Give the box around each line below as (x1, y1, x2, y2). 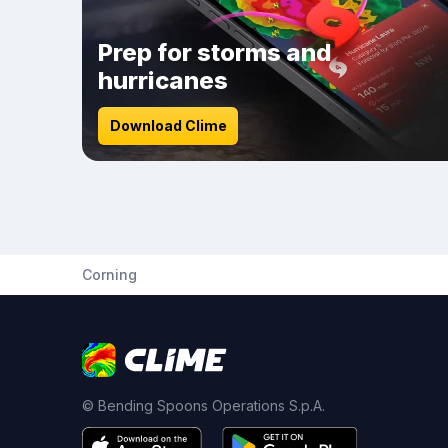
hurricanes (98, 66, 228, 95)
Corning (82, 266, 137, 283)
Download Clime (109, 117, 227, 134)
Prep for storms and (98, 38, 332, 67)
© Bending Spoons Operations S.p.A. (82, 397, 325, 414)
